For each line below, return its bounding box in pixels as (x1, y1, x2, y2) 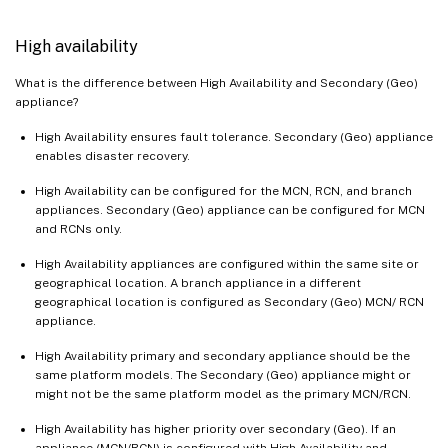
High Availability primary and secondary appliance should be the (35, 348, 410, 363)
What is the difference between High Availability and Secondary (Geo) (15, 75, 418, 90)
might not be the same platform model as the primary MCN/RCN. (35, 386, 411, 401)
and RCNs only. (35, 221, 122, 236)
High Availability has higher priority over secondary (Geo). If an (35, 421, 396, 436)
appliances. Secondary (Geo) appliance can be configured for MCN (35, 202, 425, 217)
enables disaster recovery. (35, 148, 190, 163)
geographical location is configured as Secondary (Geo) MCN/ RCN (35, 294, 424, 309)
